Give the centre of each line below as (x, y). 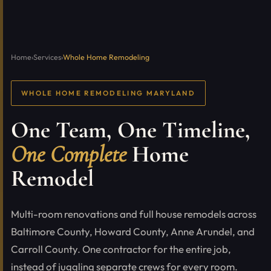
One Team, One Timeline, (130, 130)
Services (47, 57)
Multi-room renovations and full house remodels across (133, 214)
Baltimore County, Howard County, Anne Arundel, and (132, 231)
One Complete (68, 154)
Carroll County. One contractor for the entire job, (121, 249)
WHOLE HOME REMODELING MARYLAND (108, 93)
